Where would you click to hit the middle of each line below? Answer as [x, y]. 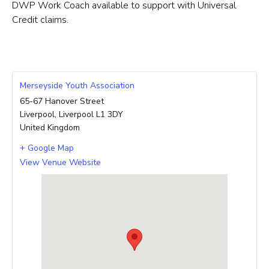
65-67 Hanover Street [62, 101]
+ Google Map [47, 148]
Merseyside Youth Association [77, 86]
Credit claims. [40, 20]
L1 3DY [110, 115]
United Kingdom [50, 128]
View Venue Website [60, 163]
